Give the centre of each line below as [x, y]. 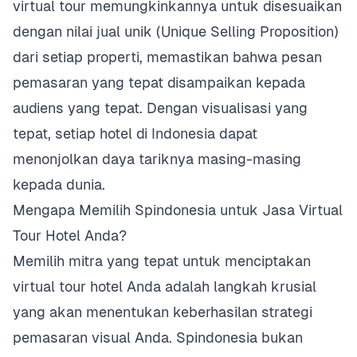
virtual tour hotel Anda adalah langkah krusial [165, 286]
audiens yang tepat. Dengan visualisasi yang [160, 108]
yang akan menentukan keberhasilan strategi [163, 312]
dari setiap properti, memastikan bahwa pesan [167, 57]
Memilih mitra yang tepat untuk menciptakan [162, 261]
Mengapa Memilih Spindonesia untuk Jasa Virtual [178, 210]
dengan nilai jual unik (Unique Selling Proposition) [176, 31]
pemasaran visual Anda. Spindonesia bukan [158, 337]
